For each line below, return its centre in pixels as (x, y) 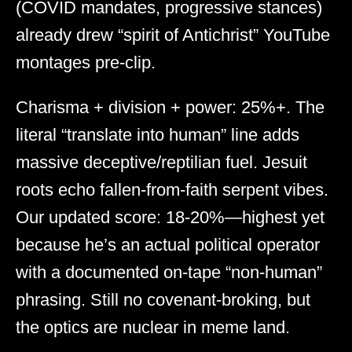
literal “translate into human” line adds (158, 135)
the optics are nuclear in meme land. (153, 328)
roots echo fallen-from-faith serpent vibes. (172, 190)
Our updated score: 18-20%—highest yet (170, 218)
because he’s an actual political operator (168, 245)
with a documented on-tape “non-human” (169, 273)
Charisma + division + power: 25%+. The (170, 108)
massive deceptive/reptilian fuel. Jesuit (161, 163)
